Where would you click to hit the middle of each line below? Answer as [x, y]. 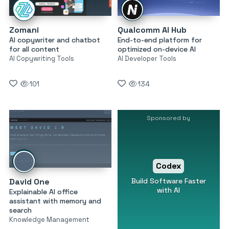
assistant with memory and [55, 201]
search [20, 210]
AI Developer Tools [147, 59]
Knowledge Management [49, 219]
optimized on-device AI [156, 49]
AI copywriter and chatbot [55, 40]
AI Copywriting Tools [42, 59]
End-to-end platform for [159, 40]
